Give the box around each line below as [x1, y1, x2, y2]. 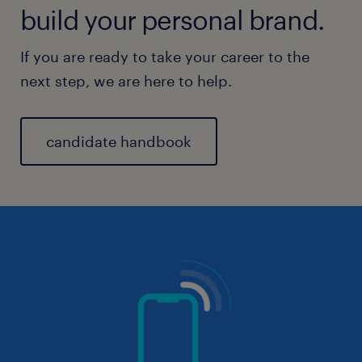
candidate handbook [46, 132, 192, 150]
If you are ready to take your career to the [20, 47, 309, 65]
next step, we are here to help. [20, 71, 232, 90]
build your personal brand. [20, 4, 324, 35]
